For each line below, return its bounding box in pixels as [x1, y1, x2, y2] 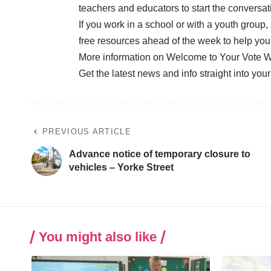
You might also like [39, 229, 157, 244]
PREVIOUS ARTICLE [42, 126, 131, 136]
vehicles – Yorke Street [69, 162, 174, 172]
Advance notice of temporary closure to [69, 148, 250, 159]
